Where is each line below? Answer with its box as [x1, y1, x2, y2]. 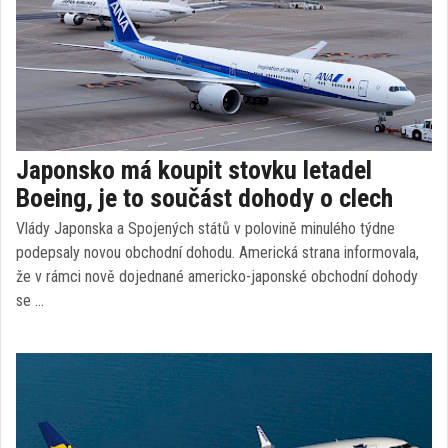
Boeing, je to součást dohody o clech [16, 183, 393, 213]
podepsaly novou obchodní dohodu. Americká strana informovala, [16, 243, 419, 262]
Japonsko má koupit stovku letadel [16, 155, 372, 185]
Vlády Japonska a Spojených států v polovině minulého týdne [16, 219, 395, 238]
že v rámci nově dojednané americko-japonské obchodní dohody [16, 267, 418, 286]
